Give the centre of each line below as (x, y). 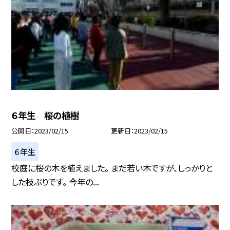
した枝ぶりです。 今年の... (55, 181)
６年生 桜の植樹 (45, 115)
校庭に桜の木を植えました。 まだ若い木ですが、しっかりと (112, 168)
